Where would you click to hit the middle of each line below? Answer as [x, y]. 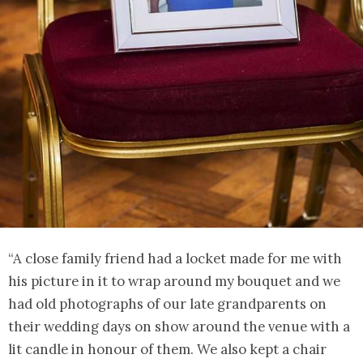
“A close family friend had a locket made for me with [175, 259]
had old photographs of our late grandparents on [167, 304]
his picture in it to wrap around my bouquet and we [174, 282]
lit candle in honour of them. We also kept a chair [167, 350]
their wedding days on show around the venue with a [179, 327]
